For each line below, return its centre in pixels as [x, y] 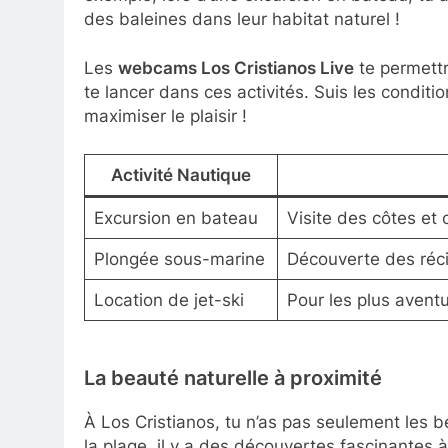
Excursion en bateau [175, 217]
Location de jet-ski [168, 299]
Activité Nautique [181, 174]
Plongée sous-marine [179, 258]
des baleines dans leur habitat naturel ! [242, 18]
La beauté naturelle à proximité [233, 377]
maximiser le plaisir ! [165, 116]
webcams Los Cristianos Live [236, 68]
